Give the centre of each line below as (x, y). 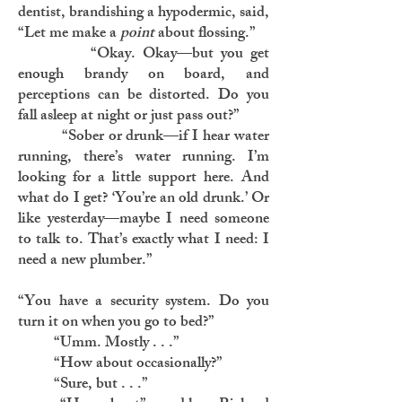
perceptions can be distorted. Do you (144, 96)
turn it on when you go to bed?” (116, 323)
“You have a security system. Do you (144, 302)
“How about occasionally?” (120, 364)
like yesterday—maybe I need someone (144, 220)
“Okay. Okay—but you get (144, 55)
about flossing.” (207, 34)
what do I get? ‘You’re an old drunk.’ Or (144, 199)
